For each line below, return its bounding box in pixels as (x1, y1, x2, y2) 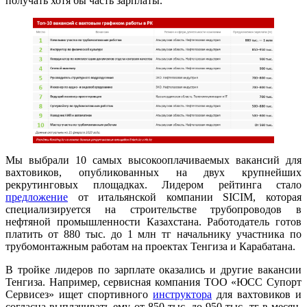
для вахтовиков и (212, 288, 302, 300)
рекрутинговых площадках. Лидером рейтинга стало (5, 178, 302, 191)
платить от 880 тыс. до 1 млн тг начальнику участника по (5, 228, 302, 240)
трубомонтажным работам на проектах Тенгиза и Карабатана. (5, 240, 295, 252)
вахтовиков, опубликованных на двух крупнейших (5, 166, 302, 178)
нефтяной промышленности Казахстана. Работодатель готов (5, 215, 302, 228)
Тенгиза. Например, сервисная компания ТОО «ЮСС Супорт (5, 275, 302, 288)
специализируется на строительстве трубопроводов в (5, 203, 302, 215)
